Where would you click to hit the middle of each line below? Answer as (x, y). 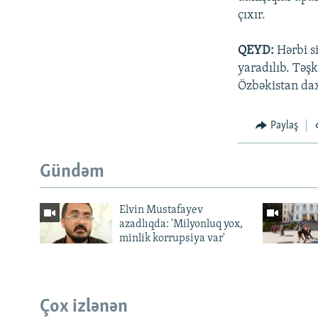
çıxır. (252, 15)
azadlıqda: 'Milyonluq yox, (181, 224)
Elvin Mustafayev (161, 210)
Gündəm (72, 172)
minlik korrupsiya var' (172, 238)
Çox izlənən (84, 307)
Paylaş (284, 125)
